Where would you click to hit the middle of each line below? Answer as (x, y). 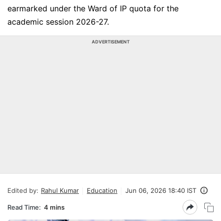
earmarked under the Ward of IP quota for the (93, 8)
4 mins (54, 207)
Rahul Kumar (60, 190)
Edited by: (23, 190)
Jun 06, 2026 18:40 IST (161, 190)
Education (102, 190)
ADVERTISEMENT (110, 42)
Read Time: (24, 207)
